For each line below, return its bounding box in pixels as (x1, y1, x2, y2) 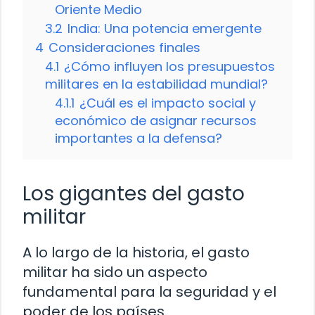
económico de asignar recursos (55, 111, 257, 129)
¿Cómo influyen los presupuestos (64, 57, 275, 75)
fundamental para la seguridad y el (22, 281, 276, 302)
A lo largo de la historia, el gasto (22, 242, 250, 262)
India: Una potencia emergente (67, 19, 262, 37)
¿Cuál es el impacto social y (79, 94, 256, 112)
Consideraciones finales (49, 38, 200, 56)
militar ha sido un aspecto (22, 262, 207, 282)
